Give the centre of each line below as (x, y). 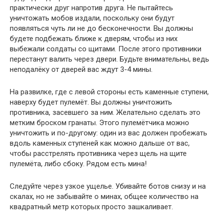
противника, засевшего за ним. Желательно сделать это (105, 112)
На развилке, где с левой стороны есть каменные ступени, (109, 92)
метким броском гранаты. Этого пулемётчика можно (99, 122)
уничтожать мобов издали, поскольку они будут (92, 18)
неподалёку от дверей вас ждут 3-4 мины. (81, 69)
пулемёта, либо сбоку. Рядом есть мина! (78, 164)
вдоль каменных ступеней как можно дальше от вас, (100, 143)
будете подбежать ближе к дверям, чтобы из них (94, 38)
